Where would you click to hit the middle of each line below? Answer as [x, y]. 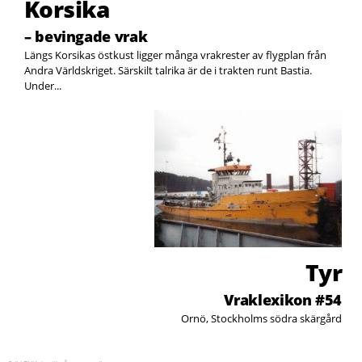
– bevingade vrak [86, 37]
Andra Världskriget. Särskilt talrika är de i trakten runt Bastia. [168, 71]
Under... [43, 86]
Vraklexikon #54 [283, 300]
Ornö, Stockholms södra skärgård [261, 318]
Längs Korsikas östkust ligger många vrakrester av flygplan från [175, 55]
